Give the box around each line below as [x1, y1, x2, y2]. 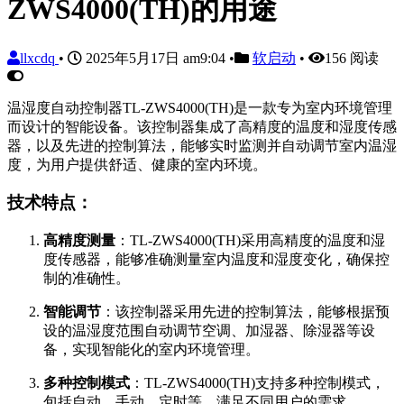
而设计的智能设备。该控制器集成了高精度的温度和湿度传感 [7, 118, 397, 134]
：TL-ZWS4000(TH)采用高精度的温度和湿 [115, 233, 385, 249]
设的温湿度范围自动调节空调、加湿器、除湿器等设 [43, 323, 375, 339]
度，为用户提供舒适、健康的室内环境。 [7, 156, 267, 172]
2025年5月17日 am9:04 [82, 50, 229, 66]
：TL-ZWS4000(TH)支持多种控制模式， [130, 375, 385, 391]
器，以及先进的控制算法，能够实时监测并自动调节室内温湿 [7, 137, 397, 153]
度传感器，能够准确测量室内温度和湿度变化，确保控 [43, 252, 390, 268]
